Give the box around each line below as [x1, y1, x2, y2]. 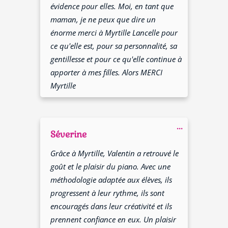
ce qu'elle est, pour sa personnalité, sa [50, 41, 178, 51]
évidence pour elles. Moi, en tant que [50, 1, 174, 12]
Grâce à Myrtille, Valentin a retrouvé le [50, 148, 179, 158]
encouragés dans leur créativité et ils [50, 201, 173, 211]
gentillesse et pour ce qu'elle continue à [50, 54, 182, 65]
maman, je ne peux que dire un [50, 14, 156, 25]
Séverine [50, 128, 87, 140]
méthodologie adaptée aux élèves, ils [50, 174, 173, 185]
